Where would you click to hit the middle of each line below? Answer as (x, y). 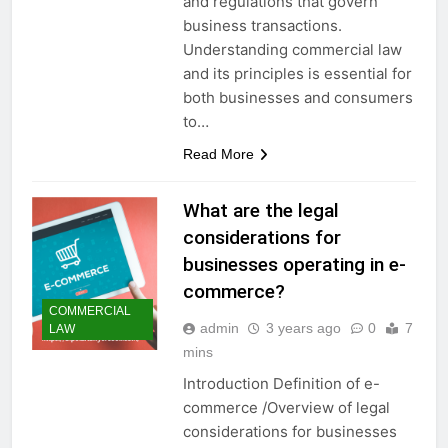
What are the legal (260, 210)
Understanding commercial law (292, 49)
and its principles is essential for (297, 73)
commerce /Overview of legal (286, 407)
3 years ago (303, 327)
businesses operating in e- (294, 264)
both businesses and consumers (297, 97)
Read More (218, 153)
